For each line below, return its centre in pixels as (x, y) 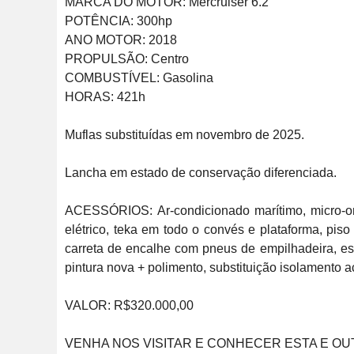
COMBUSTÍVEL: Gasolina (139, 78)
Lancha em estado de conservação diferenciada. (201, 173)
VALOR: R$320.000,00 (131, 305)
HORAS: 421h (105, 97)
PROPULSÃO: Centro (127, 59)
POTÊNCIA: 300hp (119, 21)
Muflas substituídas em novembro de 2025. (185, 135)
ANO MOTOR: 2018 (121, 40)
